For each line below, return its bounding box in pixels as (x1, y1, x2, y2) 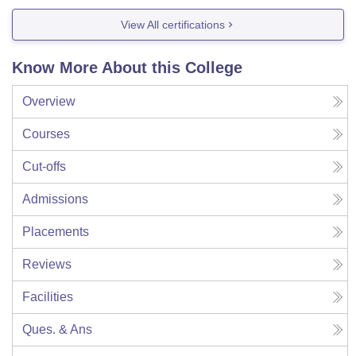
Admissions (22, 192, 88, 207)
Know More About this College (12, 59, 242, 77)
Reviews (22, 257, 72, 272)
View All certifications (120, 17, 225, 31)
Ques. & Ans (22, 323, 92, 337)
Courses (22, 127, 70, 141)
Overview (22, 95, 75, 109)
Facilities (22, 290, 73, 304)
